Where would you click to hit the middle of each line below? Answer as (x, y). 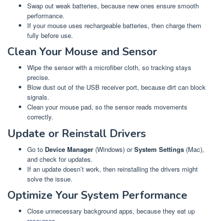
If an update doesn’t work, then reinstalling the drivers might (112, 169)
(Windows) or (114, 149)
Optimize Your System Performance (97, 196)
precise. (38, 77)
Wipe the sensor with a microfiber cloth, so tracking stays (109, 68)
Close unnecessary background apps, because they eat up (111, 211)
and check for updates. (60, 159)
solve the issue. (50, 179)
